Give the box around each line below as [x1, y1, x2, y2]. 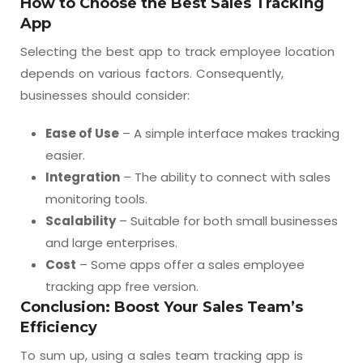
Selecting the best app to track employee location [20, 43, 335, 61]
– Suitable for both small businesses [116, 212, 338, 230]
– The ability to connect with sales [120, 169, 331, 186]
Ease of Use [45, 125, 119, 143]
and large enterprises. [45, 234, 177, 252]
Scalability [45, 212, 116, 230]
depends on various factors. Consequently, [20, 65, 284, 83]
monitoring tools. [45, 190, 147, 208]
